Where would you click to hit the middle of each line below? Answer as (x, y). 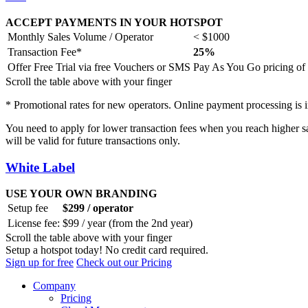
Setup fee (28, 208)
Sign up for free (40, 263)
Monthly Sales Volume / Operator (80, 36)
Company (54, 286)
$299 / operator (98, 208)
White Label (40, 167)
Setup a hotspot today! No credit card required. (107, 250)
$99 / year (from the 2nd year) (128, 223)
